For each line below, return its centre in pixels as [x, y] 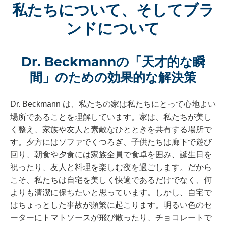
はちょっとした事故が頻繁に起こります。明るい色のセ [111, 205]
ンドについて [113, 29]
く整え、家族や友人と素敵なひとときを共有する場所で [111, 130]
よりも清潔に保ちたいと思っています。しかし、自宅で [111, 193]
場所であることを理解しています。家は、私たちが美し [111, 117]
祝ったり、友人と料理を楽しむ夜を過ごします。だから [111, 167]
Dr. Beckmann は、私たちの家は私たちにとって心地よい [113, 104]
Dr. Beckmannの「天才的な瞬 [113, 62]
